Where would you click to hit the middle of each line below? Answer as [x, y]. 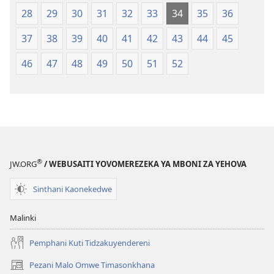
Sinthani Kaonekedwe [72, 189]
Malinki [23, 218]
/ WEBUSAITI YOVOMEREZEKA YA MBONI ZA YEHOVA [144, 164]
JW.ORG [23, 164]
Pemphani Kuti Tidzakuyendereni [90, 243]
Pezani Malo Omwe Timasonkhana [92, 265]
